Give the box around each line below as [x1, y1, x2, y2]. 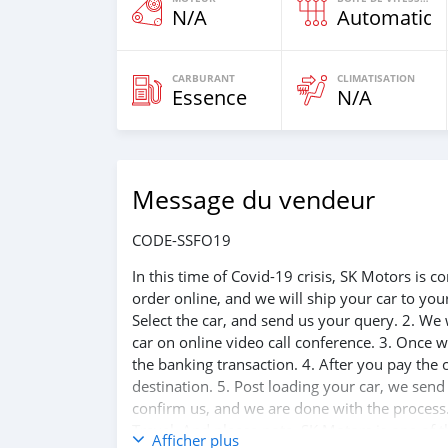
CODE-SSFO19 [132, 230, 231, 250]
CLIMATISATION [337, 71, 415, 85]
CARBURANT [172, 71, 235, 85]
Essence [172, 84, 247, 111]
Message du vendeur [132, 183, 375, 216]
